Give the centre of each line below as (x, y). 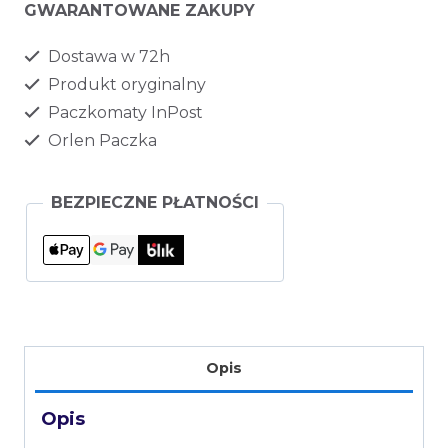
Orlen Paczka (100, 141)
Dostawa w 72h (107, 57)
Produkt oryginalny (125, 85)
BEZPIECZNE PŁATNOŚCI (155, 203)
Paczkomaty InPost (123, 113)
